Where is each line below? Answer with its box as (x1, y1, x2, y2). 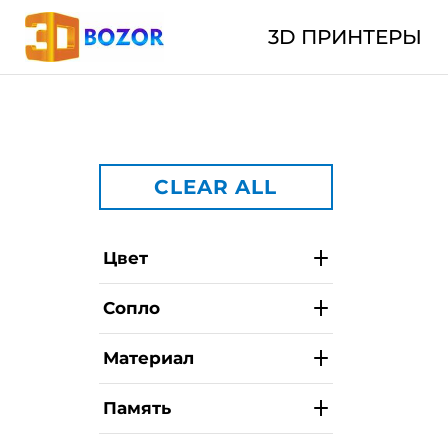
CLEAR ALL (154, 175, 277, 199)
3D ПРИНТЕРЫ (267, 25, 422, 49)
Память (102, 398, 171, 418)
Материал (102, 348, 194, 368)
